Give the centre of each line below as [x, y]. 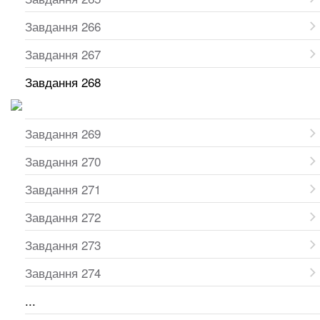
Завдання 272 [63, 217]
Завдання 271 [63, 189]
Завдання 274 [63, 272]
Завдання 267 [63, 54]
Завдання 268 [63, 82]
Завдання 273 [63, 245]
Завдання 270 [63, 161]
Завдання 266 [63, 26]
